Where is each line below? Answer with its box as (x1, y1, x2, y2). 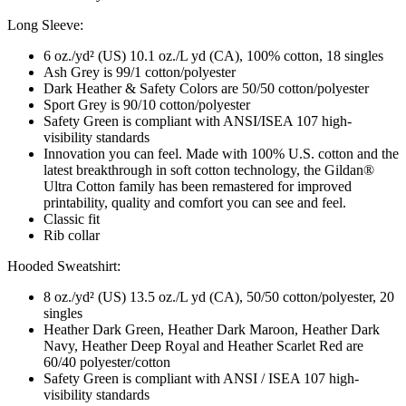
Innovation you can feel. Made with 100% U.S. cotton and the (43, 145, 399, 161)
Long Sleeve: (7, 16, 83, 33)
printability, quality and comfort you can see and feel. (43, 194, 346, 210)
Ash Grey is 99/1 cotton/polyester (43, 63, 236, 80)
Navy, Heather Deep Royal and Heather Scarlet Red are (43, 337, 363, 353)
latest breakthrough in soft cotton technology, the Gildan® (43, 161, 374, 178)
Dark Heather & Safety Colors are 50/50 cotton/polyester (43, 80, 369, 96)
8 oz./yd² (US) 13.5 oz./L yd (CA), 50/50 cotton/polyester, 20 (43, 288, 394, 304)
